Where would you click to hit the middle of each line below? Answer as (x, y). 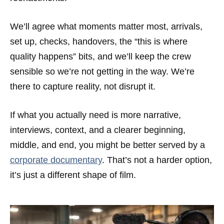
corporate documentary (56, 160)
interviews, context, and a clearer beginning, (98, 130)
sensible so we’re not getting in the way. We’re (102, 72)
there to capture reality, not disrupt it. (83, 87)
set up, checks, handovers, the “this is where (99, 42)
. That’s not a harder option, (157, 160)
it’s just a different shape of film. (73, 175)
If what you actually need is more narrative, (95, 115)
